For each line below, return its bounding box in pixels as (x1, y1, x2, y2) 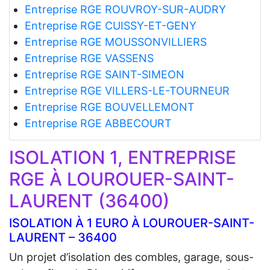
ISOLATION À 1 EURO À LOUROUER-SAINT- (9, 215, 254, 230)
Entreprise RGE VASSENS (24, 51, 154, 64)
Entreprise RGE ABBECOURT (24, 116, 172, 130)
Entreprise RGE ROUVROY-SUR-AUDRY (24, 2, 226, 16)
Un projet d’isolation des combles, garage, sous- (9, 250, 254, 263)
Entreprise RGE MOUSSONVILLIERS (24, 35, 207, 48)
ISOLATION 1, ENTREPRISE (9, 146, 236, 168)
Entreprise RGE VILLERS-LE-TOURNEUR (24, 84, 230, 97)
